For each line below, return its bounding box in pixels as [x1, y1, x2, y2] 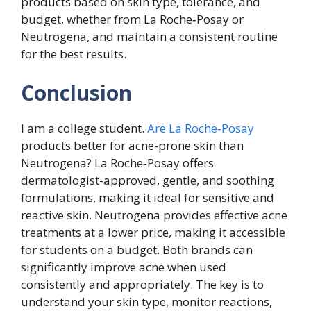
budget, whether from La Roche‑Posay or [21, 11, 244, 28]
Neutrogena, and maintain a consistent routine [21, 28, 278, 45]
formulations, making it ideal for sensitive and [21, 189, 274, 205]
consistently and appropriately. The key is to [21, 276, 264, 292]
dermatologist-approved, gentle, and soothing [21, 171, 274, 188]
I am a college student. [21, 119, 147, 136]
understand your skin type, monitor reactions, [21, 293, 272, 310]
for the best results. [21, 46, 126, 62]
